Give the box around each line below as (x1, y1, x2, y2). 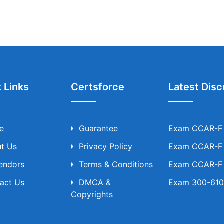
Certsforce (70, 81, 124, 93)
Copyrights (70, 189, 113, 199)
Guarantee (78, 123, 118, 133)
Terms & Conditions (78, 159, 153, 169)
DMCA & (78, 177, 111, 187)
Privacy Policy (78, 141, 132, 151)
